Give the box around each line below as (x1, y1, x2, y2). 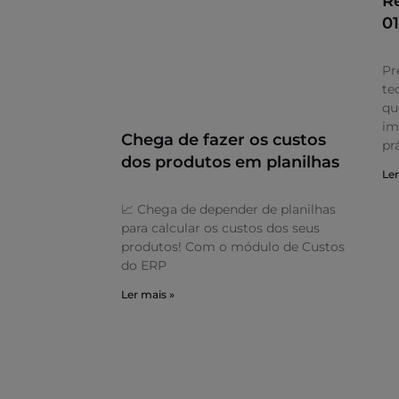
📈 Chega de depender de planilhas (121, 200, 336, 217)
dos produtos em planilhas (121, 151, 339, 172)
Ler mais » (121, 287, 175, 301)
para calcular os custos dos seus (121, 219, 320, 236)
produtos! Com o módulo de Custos (121, 238, 345, 255)
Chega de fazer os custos (121, 129, 326, 150)
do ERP (121, 256, 167, 273)
